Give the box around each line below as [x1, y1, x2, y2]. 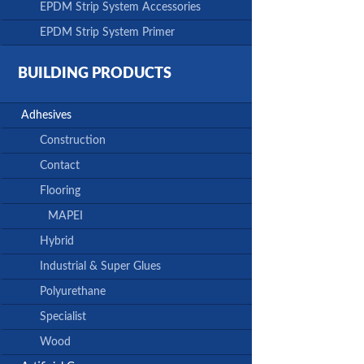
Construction [40, 135, 106, 147]
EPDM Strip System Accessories [40, 2, 201, 14]
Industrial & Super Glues [40, 261, 161, 273]
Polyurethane [40, 286, 106, 298]
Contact [40, 160, 80, 172]
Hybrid [40, 236, 74, 248]
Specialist [40, 311, 86, 323]
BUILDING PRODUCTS [18, 67, 171, 82]
